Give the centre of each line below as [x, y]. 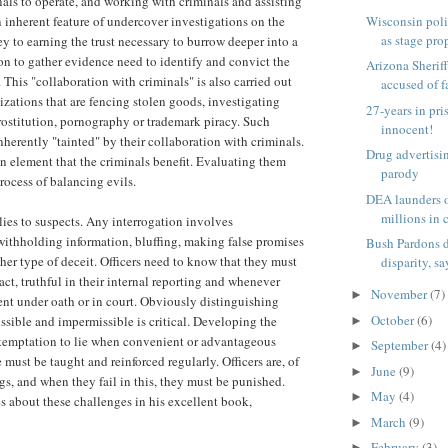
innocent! [407, 128]
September [400, 345]
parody [400, 173]
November [400, 294]
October [393, 319]
